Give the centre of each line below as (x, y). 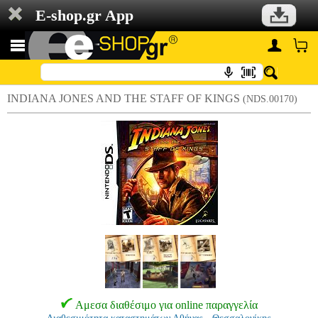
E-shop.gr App (84, 15)
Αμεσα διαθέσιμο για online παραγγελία (166, 305)
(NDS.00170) (270, 99)
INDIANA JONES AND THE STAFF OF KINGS (125, 98)
